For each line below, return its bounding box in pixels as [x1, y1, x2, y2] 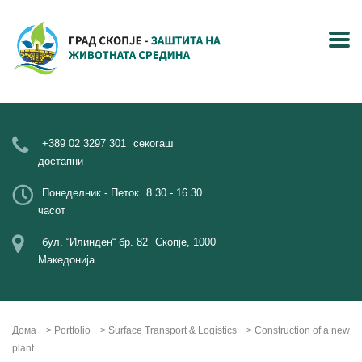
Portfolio [54, 325, 90, 336]
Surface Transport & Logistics [108, 325, 237, 336]
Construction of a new [255, 325, 350, 336]
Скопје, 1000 [155, 236, 216, 248]
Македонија [38, 254, 95, 266]
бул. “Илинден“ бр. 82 [42, 236, 148, 248]
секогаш [133, 137, 173, 149]
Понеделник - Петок [42, 187, 139, 199]
